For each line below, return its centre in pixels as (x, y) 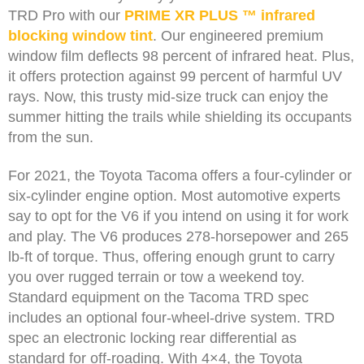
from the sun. (51, 138)
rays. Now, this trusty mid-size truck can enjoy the (168, 97)
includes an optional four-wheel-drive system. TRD (171, 317)
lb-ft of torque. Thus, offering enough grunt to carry (171, 256)
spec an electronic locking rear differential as (152, 338)
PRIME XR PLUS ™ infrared (220, 16)
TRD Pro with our (66, 16)
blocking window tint (80, 36)
